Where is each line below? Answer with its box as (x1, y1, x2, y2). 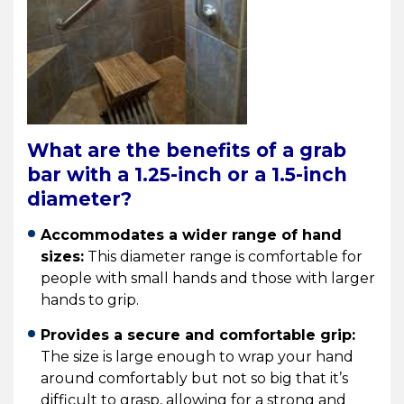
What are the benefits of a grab (27, 138, 346, 161)
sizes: (41, 247, 84, 265)
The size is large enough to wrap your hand (41, 347, 353, 365)
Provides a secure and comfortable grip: (41, 326, 355, 344)
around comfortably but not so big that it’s (41, 369, 348, 387)
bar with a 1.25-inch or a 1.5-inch (27, 162, 347, 186)
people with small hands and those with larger (41, 269, 375, 287)
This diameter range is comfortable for (84, 247, 363, 265)
